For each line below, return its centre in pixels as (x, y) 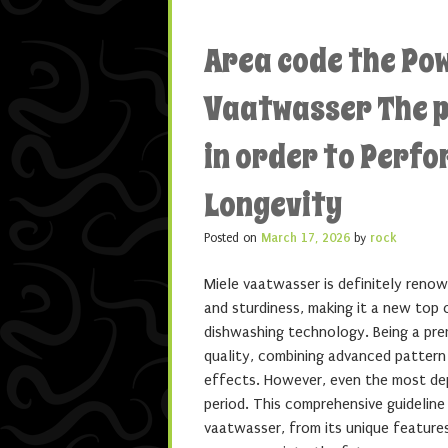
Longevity (273, 205)
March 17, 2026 (305, 238)
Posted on (232, 238)
